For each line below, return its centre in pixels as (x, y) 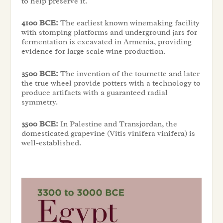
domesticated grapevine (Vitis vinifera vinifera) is (108, 134)
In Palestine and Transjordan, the (117, 124)
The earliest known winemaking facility (129, 23)
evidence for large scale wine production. (93, 52)
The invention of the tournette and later (129, 73)
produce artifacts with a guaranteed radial (94, 92)
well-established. (51, 143)
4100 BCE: (40, 23)
